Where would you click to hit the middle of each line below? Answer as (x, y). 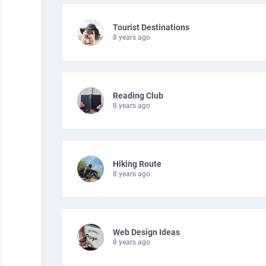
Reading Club (138, 96)
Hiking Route (137, 164)
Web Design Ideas (146, 232)
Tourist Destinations (151, 27)
